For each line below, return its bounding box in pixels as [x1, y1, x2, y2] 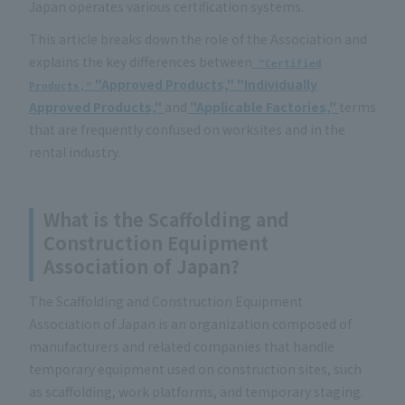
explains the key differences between [29, 52, 252, 71]
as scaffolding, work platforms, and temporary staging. [29, 382, 363, 401]
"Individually [237, 74, 317, 93]
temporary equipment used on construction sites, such [29, 360, 362, 379]
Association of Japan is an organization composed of [29, 315, 352, 334]
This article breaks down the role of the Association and [29, 29, 367, 48]
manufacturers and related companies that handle [29, 337, 334, 356]
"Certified [252, 56, 322, 70]
